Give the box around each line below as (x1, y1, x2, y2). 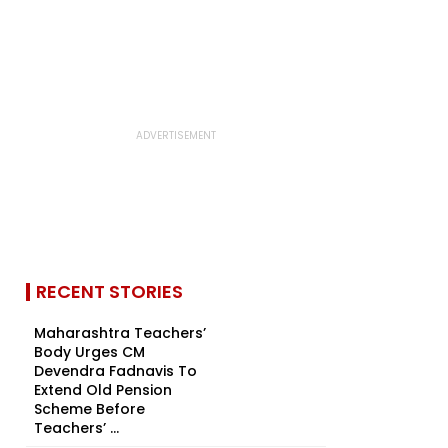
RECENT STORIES (36, 279, 183, 304)
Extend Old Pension (34, 380, 172, 400)
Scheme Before (34, 399, 145, 419)
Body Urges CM (34, 342, 145, 362)
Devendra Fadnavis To (34, 361, 197, 381)
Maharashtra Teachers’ (34, 323, 206, 343)
